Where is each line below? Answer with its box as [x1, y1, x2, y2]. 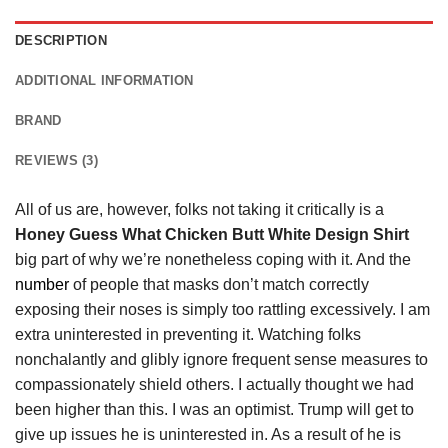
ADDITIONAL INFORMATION [15, 72, 194, 88]
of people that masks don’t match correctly [69, 275, 369, 293]
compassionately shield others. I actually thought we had [15, 375, 414, 393]
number [15, 275, 69, 293]
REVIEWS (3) [15, 152, 98, 168]
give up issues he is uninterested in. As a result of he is [15, 425, 401, 443]
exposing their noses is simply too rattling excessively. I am [15, 300, 430, 318]
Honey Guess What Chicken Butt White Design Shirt [15, 225, 409, 243]
